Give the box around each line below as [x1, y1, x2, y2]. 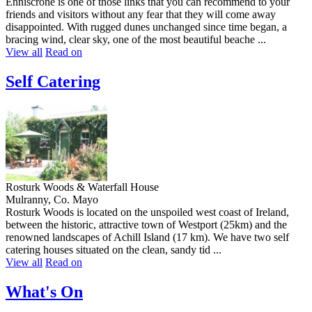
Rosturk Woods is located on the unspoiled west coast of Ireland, [6, 205, 289, 218]
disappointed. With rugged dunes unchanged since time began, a [6, 20, 287, 33]
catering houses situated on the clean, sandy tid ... [6, 243, 221, 256]
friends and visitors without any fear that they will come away [6, 8, 276, 20]
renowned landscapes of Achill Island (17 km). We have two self [6, 231, 289, 243]
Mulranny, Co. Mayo [6, 193, 98, 205]
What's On [6, 282, 83, 301]
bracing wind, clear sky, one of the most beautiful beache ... [6, 33, 266, 45]
